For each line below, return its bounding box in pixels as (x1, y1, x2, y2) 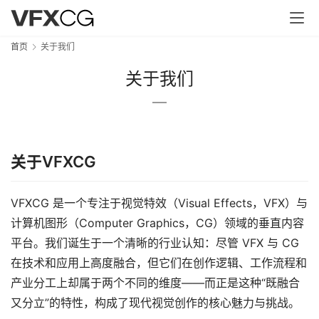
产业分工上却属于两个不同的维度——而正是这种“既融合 (11, 276, 300, 291)
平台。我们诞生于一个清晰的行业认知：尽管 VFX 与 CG (11, 236, 299, 251)
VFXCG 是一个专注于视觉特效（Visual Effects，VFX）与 (11, 196, 308, 211)
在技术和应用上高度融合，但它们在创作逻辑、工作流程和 (11, 256, 307, 271)
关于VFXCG (11, 152, 96, 172)
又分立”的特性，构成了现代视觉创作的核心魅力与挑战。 (11, 296, 300, 310)
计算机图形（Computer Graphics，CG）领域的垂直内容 (11, 216, 304, 231)
